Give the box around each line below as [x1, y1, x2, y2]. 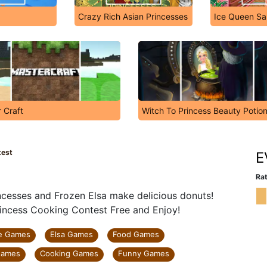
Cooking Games [40, 249, 98, 258]
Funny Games [118, 249, 169, 258]
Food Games [113, 229, 159, 239]
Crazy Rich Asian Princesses [78, 11, 188, 21]
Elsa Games [50, 229, 93, 239]
